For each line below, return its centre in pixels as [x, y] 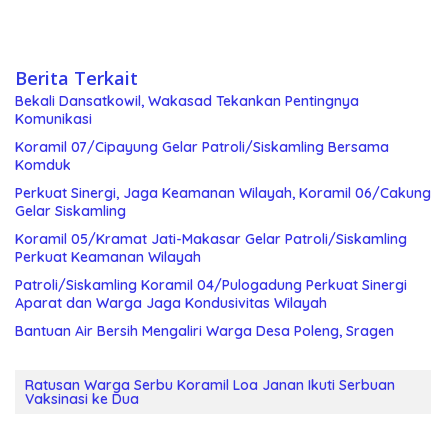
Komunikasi [53, 118]
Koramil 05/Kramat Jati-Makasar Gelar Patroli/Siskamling [211, 238]
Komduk [43, 164]
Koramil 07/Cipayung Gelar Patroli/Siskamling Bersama [202, 146]
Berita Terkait [76, 77]
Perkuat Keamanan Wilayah [108, 256]
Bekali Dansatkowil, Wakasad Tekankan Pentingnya [187, 100]
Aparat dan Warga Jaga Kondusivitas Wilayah [171, 302]
